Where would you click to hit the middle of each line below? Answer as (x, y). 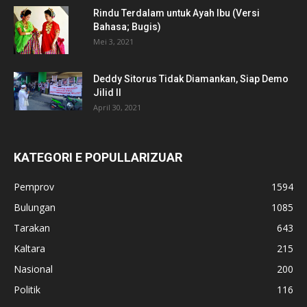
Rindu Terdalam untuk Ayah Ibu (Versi (176, 13)
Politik (27, 289)
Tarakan (32, 228)
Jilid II (107, 92)
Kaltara (29, 248)
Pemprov (34, 186)
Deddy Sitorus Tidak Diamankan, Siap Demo (191, 78)
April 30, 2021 (117, 107)
